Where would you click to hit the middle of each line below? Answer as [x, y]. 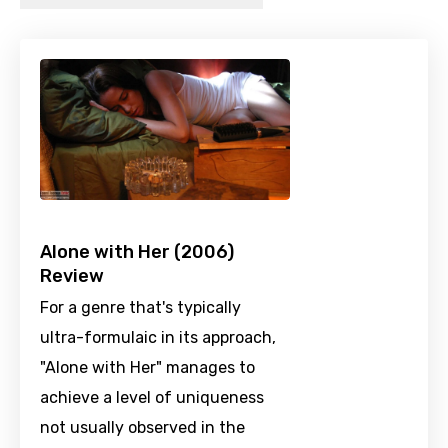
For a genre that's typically [140, 308]
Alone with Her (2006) [137, 252]
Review [72, 276]
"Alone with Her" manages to [147, 368]
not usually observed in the [142, 428]
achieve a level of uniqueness [152, 398]
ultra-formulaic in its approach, [158, 338]
